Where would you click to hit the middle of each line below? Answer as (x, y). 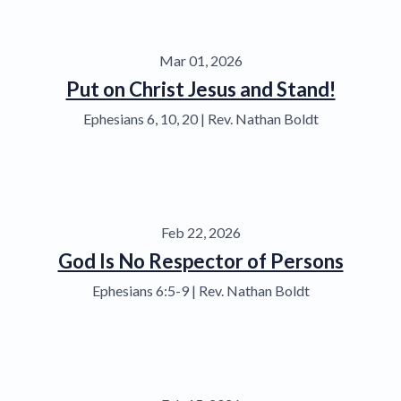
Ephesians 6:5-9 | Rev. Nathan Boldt (200, 290)
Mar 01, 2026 (200, 60)
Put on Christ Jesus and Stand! (200, 89)
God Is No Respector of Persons (200, 260)
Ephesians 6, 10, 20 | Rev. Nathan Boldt (200, 118)
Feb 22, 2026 (200, 232)
